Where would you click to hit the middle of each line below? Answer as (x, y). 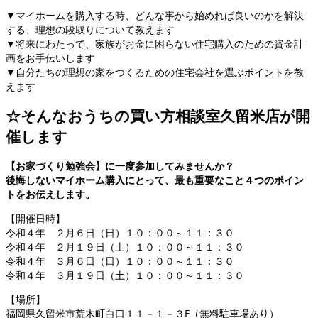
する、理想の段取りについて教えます (90, 29)
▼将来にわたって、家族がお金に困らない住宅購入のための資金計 (155, 43)
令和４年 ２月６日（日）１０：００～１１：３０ (120, 233)
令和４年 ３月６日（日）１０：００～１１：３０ (120, 261)
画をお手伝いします (50, 57)
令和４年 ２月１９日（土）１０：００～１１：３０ (125, 247)
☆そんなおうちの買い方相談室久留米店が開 (158, 115)
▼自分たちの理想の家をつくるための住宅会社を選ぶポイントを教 (155, 72)
